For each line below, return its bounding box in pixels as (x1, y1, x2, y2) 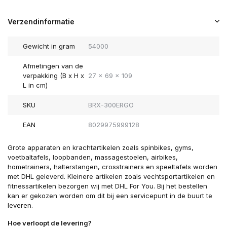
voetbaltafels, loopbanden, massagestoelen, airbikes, (8, 153, 178, 162)
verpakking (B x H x (23, 71, 84, 80)
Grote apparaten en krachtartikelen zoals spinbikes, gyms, (8, 143, 194, 152)
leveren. (8, 201, 33, 210)
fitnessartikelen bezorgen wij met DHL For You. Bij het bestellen (8, 182, 207, 191)
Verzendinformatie (8, 17, 74, 26)
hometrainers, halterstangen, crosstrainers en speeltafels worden (8, 163, 217, 171)
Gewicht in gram (23, 42, 75, 51)
